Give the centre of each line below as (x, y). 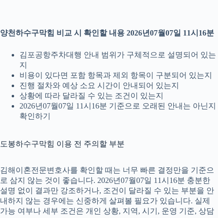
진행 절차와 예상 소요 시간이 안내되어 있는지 (99, 86)
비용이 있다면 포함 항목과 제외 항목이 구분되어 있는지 (116, 75)
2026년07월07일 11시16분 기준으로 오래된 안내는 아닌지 (118, 106)
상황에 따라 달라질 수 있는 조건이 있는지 (91, 96)
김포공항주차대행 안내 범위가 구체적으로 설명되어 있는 (118, 55)
